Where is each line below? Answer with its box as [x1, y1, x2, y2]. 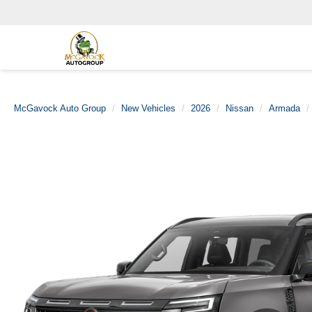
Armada [269, 103, 300, 114]
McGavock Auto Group [14, 103, 106, 114]
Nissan [226, 103, 253, 114]
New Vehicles [121, 103, 175, 114]
